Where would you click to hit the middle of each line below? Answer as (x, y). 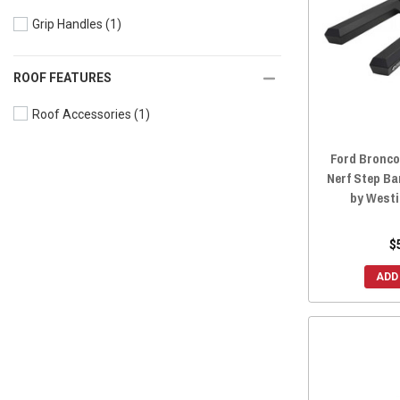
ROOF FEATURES (62, 78)
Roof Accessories (82, 114)
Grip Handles (67, 25)
